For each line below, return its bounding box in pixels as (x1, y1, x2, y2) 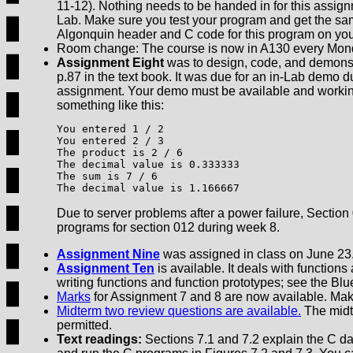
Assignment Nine (57, 247, 160, 262)
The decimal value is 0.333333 (57, 158, 240, 171)
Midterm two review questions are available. (57, 304, 301, 318)
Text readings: (57, 333, 142, 347)
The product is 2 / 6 (57, 147, 183, 159)
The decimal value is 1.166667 (57, 182, 240, 195)
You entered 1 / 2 (57, 123, 164, 136)
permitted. (57, 318, 112, 333)
